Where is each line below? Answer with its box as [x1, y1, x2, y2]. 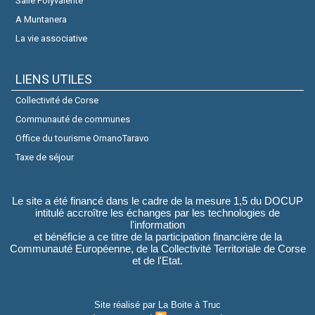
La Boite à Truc [158, 300, 221, 310]
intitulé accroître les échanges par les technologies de [35, 207, 280, 219]
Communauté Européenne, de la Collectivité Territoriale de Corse [9, 243, 306, 255]
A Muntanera [15, 14, 67, 25]
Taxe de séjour [15, 152, 74, 162]
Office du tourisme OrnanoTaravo [15, 133, 149, 143]
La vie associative [15, 33, 87, 44]
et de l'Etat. [132, 255, 183, 266]
